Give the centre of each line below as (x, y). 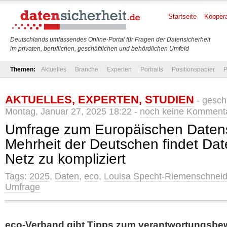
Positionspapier (193, 69)
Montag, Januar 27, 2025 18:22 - (72, 111)
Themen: (23, 69)
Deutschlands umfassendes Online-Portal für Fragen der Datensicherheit (110, 40)
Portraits (152, 69)
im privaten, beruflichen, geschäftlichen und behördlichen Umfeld (100, 49)
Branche (87, 69)
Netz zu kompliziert (65, 159)
